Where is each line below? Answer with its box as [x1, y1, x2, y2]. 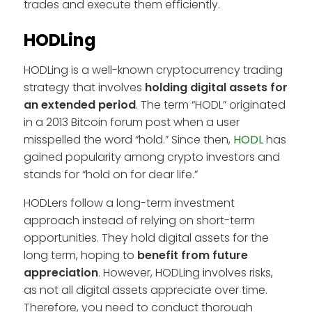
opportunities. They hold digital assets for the [24, 229, 269, 246]
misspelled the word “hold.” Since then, [24, 131, 233, 148]
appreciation [24, 264, 98, 281]
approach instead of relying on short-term [24, 212, 255, 228]
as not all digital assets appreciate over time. [24, 281, 267, 298]
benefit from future [137, 247, 248, 263]
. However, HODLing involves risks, [98, 264, 273, 281]
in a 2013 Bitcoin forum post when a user [24, 114, 240, 130]
